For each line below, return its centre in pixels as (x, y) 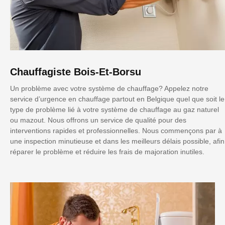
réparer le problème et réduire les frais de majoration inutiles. (107, 151)
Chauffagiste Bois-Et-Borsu (76, 72)
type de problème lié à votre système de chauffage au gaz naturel (115, 109)
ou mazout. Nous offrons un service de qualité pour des (98, 120)
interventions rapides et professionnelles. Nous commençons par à (116, 130)
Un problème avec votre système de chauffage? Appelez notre (109, 88)
